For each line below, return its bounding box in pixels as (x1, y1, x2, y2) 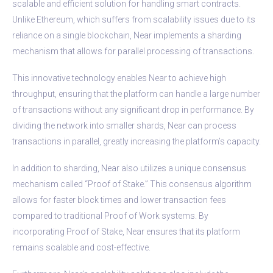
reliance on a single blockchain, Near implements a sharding (12, 30, 241, 40)
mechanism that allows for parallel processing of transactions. (12, 46, 254, 56)
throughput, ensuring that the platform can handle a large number (12, 88, 260, 99)
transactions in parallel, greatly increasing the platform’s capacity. (12, 136, 261, 146)
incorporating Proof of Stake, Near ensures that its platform (12, 226, 240, 236)
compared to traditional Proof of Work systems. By (12, 210, 208, 221)
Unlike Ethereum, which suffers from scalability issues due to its (12, 14, 255, 24)
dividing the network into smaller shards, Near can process (12, 120, 236, 130)
